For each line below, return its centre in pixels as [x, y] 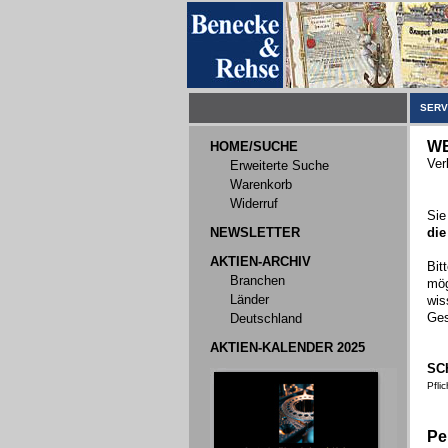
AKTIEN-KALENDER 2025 [287, 347]
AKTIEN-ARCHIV [260, 261]
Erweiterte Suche [279, 165]
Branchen [257, 280]
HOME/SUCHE [254, 146]
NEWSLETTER [255, 232]
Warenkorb [261, 184]
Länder [249, 299]
